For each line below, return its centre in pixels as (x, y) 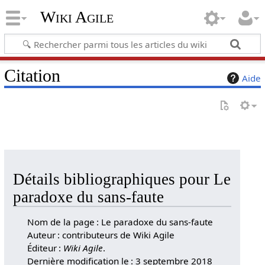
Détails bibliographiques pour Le (122, 179)
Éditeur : (46, 248)
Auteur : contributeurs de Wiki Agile (101, 235)
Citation (32, 75)
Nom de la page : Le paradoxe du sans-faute (120, 222)
